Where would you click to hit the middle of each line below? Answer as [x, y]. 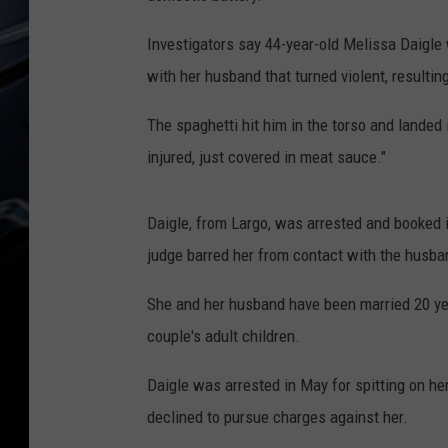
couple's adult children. [223, 335]
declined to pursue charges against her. [277, 416]
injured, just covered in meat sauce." [266, 156]
